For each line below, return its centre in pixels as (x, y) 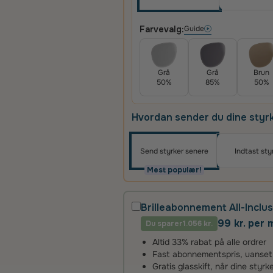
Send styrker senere (174, 151)
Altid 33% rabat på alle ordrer (209, 242)
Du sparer (164, 224)
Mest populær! (174, 170)
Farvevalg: (162, 29)
